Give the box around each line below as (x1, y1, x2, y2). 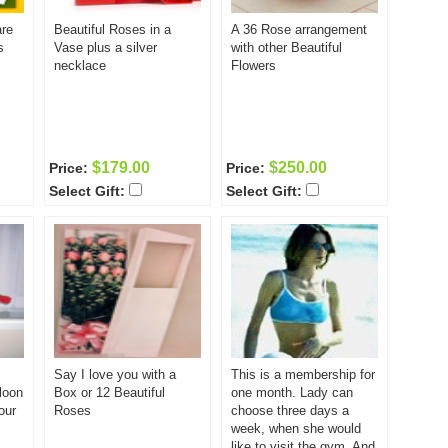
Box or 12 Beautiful (54, 385, 165, 400)
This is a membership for (231, 367, 375, 382)
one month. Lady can (231, 385, 353, 400)
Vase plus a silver (54, 40, 157, 55)
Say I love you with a (54, 367, 176, 382)
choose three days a (231, 403, 349, 418)
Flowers (231, 58, 276, 73)
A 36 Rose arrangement (231, 22, 367, 37)
